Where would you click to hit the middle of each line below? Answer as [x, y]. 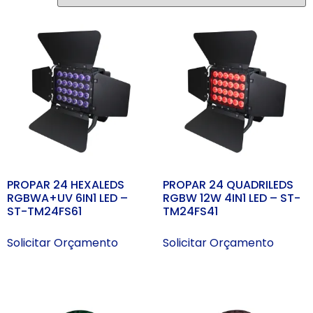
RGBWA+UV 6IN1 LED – [67, 198]
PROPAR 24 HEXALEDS [66, 185]
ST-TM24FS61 [44, 212]
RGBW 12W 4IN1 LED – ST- [231, 198]
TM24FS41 [190, 212]
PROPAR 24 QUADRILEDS [228, 185]
